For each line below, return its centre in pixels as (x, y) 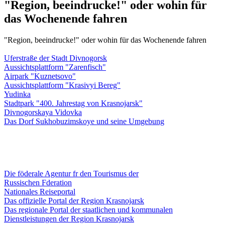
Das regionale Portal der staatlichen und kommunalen (88, 209)
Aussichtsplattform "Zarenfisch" (55, 67)
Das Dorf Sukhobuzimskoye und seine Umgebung (84, 121)
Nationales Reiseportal (40, 191)
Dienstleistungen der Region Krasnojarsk (69, 218)
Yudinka (17, 94)
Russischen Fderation (38, 182)
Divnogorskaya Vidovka (43, 112)
